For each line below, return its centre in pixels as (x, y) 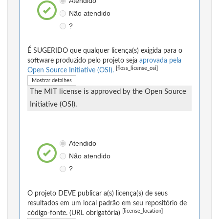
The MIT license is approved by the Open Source (108, 92)
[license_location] (142, 211)
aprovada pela (160, 61)
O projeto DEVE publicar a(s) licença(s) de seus (98, 194)
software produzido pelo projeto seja (83, 61)
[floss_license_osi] (137, 69)
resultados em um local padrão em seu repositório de (107, 204)
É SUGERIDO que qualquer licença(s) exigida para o (105, 51)
